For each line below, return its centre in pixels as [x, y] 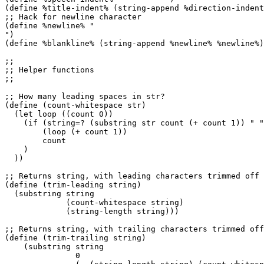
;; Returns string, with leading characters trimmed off [132, 176]
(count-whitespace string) [94, 202]
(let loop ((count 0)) [59, 114]
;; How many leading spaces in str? [85, 96]
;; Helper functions [49, 70]
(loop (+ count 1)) [66, 131]
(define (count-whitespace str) [75, 105]
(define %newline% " [49, 25]
